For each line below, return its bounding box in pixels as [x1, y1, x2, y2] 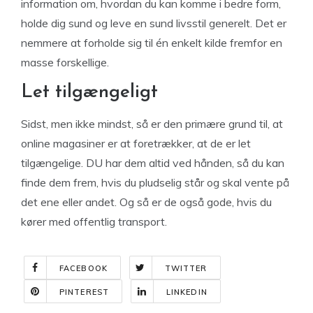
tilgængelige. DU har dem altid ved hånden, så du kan [21, 156, 284, 170]
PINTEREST [59, 287, 109, 297]
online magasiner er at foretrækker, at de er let [21, 136, 251, 150]
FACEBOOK [59, 263, 108, 273]
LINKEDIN [166, 287, 208, 297]
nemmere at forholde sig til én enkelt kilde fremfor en [21, 36, 282, 50]
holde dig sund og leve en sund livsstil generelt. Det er [21, 16, 286, 30]
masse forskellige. [21, 55, 109, 69]
